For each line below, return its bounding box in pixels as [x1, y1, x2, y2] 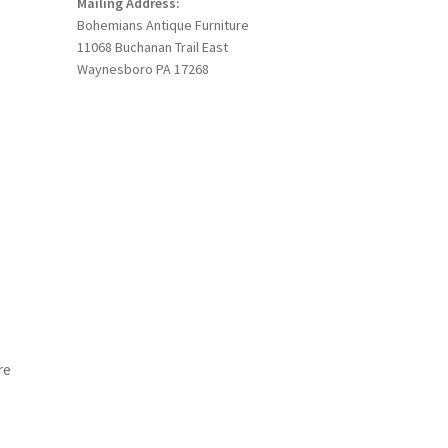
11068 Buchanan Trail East [76, 38, 228, 57]
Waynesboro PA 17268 [76, 60, 209, 79]
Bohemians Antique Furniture [76, 16, 249, 35]
